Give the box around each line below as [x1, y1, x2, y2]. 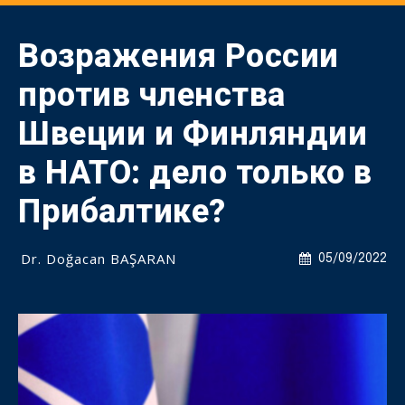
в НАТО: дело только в [18, 154, 372, 192]
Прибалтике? [18, 193, 226, 231]
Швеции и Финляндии [18, 115, 367, 153]
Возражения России [18, 37, 339, 75]
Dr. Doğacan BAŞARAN [21, 250, 176, 268]
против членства [18, 76, 286, 114]
